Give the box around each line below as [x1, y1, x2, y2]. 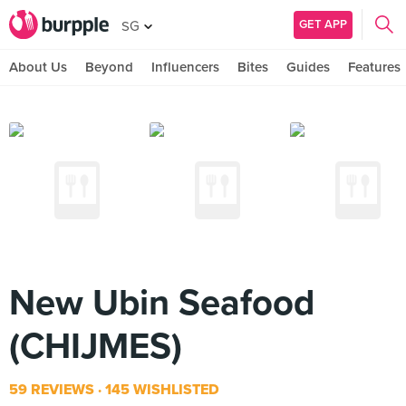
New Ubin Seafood [9, 281, 314, 324]
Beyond [85, 59, 133, 75]
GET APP [299, 16, 347, 32]
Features [348, 59, 401, 75]
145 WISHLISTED [101, 381, 219, 399]
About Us [9, 59, 67, 75]
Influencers [151, 59, 219, 75]
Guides [286, 59, 330, 75]
